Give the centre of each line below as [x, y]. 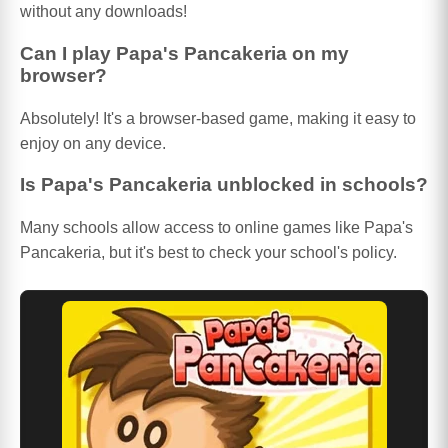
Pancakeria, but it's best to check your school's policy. [208, 253]
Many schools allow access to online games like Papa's [216, 228]
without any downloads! [103, 12]
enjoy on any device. [93, 143]
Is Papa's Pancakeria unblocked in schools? [224, 185]
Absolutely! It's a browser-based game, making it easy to [218, 118]
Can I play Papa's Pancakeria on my [184, 53]
